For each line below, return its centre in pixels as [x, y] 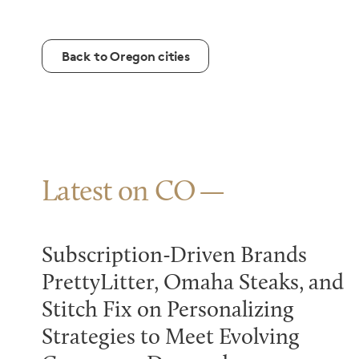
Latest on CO [119, 193]
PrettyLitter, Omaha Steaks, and [193, 284]
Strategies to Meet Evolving [171, 338]
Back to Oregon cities [126, 56]
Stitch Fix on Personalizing [168, 311]
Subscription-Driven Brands [174, 256]
